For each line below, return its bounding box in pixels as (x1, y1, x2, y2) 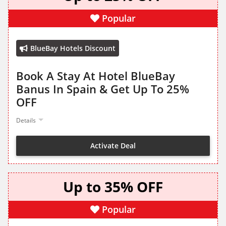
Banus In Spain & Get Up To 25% (16, 81, 189, 97)
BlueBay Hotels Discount (30, 43, 116, 53)
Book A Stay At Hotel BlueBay (16, 68, 175, 84)
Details (16, 116, 36, 125)
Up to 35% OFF (63, 177, 163, 197)
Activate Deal (90, 140, 136, 150)
